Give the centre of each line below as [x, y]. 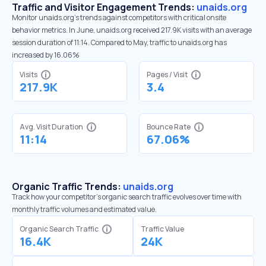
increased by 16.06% [46, 55]
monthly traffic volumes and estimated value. [84, 209]
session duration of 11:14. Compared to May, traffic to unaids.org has [119, 42]
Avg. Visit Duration [51, 127]
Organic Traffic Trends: [67, 186]
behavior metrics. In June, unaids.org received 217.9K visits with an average [132, 30]
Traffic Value [162, 229]
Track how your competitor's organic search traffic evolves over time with [127, 197]
